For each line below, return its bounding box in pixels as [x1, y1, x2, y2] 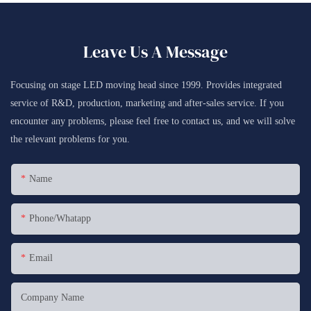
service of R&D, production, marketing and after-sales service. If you [10, 97, 284, 108]
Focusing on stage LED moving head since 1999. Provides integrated [10, 79, 282, 90]
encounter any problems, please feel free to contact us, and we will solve [10, 115, 295, 126]
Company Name [21, 292, 84, 303]
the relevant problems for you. [10, 133, 130, 144]
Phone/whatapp [29, 213, 91, 224]
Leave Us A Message [83, 40, 228, 63]
